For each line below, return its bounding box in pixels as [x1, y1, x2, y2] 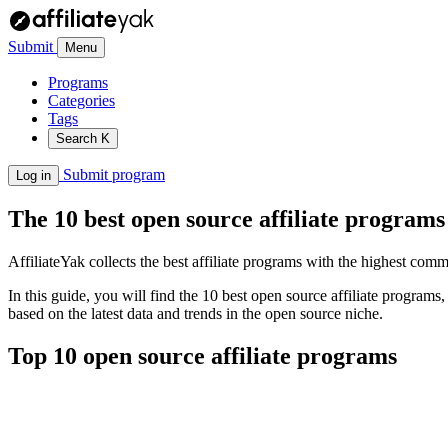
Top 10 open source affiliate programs [8, 342, 397, 369]
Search [56, 131, 101, 146]
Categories [48, 92, 115, 109]
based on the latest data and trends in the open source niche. [8, 304, 383, 322]
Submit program [59, 166, 165, 183]
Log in [16, 168, 51, 183]
